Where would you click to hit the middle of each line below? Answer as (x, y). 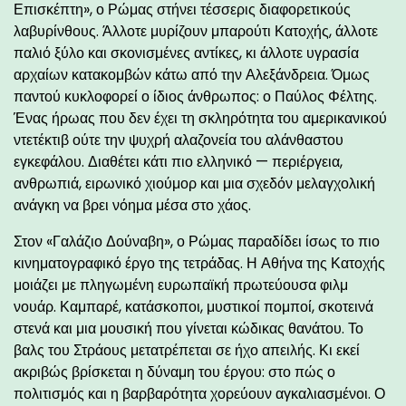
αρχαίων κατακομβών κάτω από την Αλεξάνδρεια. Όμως (192, 74)
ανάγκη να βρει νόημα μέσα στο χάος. (132, 205)
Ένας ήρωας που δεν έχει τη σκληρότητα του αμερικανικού (200, 118)
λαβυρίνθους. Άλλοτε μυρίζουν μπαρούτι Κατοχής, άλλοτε (196, 31)
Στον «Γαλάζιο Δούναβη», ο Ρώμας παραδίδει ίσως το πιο (197, 241)
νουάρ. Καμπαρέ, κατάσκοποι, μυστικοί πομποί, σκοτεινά (193, 306)
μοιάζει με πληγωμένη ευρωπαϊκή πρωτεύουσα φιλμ (181, 285)
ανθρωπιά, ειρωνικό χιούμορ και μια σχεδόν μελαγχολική (194, 183)
